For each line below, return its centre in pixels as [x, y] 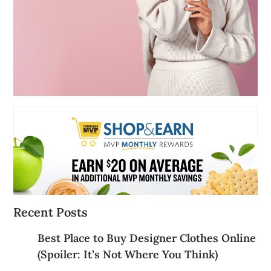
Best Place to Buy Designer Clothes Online [147, 238]
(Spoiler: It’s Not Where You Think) [128, 255]
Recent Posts [51, 212]
